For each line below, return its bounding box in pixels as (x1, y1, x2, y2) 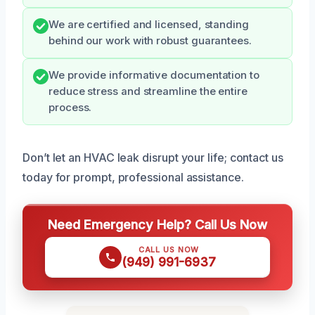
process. (49, 101, 92, 115)
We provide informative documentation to (49, 69, 259, 82)
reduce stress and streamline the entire (49, 85, 247, 98)
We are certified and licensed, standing (49, 18, 249, 32)
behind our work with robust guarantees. (49, 34, 252, 48)
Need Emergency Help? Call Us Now (48, 217, 267, 233)
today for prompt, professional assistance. (22, 170, 244, 185)
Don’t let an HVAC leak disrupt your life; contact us (22, 150, 283, 165)
